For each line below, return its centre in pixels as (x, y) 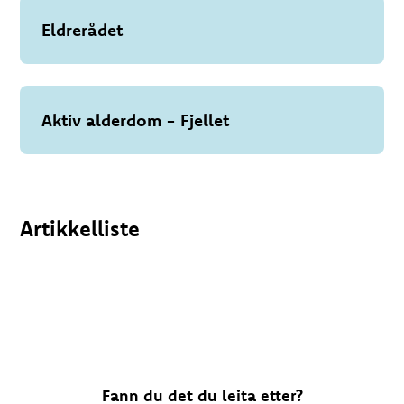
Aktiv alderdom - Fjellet (136, 120)
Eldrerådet (83, 30)
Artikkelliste (80, 228)
